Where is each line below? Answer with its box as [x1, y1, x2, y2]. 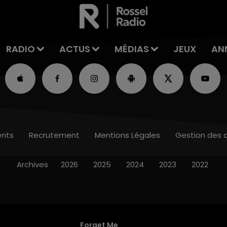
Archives [16, 159, 48, 170]
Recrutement [29, 130, 80, 141]
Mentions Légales [95, 130, 160, 141]
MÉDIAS [114, 43, 149, 56]
